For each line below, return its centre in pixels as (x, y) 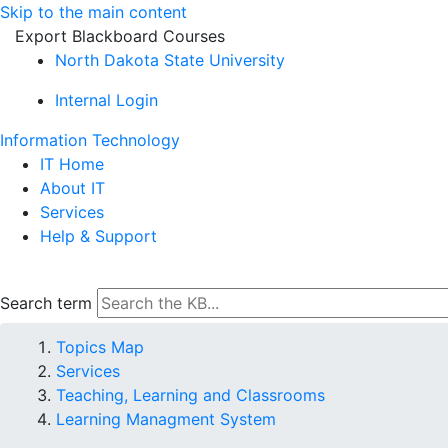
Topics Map (100, 347)
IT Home (72, 164)
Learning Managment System (166, 419)
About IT (72, 188)
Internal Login (106, 100)
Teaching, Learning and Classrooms (190, 395)
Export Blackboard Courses (120, 36)
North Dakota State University (170, 60)
